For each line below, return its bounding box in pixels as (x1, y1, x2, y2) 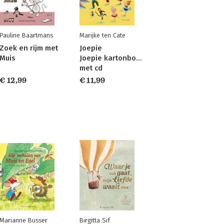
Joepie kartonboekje (79, 53, 151, 63)
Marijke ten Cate (79, 31, 125, 39)
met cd (79, 63, 102, 73)
